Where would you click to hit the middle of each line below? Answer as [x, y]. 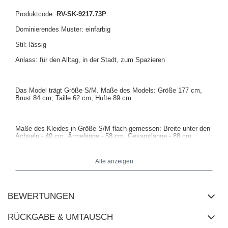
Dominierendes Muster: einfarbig [63, 30]
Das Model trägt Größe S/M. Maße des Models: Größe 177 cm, [109, 91]
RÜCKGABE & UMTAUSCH [60, 217]
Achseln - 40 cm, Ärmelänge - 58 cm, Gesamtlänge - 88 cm [103, 136]
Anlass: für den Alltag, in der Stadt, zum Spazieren [90, 60]
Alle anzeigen [114, 162]
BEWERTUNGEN [41, 196]
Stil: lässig [31, 45]
